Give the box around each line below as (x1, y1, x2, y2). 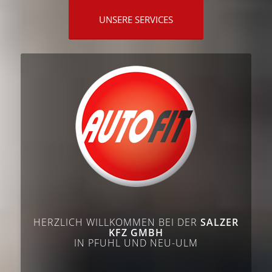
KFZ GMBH (109, 225, 163, 239)
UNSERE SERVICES (99, 13, 173, 25)
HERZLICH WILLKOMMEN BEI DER (33, 215, 200, 229)
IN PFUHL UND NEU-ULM (74, 236, 198, 250)
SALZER (200, 215, 239, 229)
